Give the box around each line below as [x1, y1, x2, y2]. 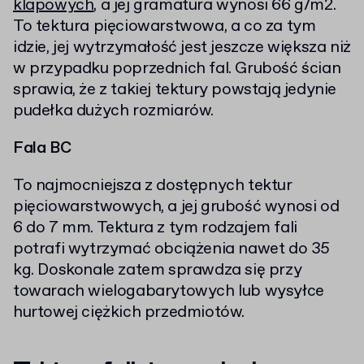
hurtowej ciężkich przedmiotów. [13, 301, 245, 324]
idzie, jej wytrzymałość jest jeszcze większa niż [13, 37, 351, 59]
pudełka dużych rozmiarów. [13, 100, 214, 123]
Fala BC [13, 137, 71, 160]
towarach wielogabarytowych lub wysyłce [13, 280, 324, 303]
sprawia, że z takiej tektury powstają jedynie [13, 79, 337, 102]
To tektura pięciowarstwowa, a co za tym [13, 15, 316, 38]
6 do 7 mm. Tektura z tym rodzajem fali [13, 217, 297, 240]
